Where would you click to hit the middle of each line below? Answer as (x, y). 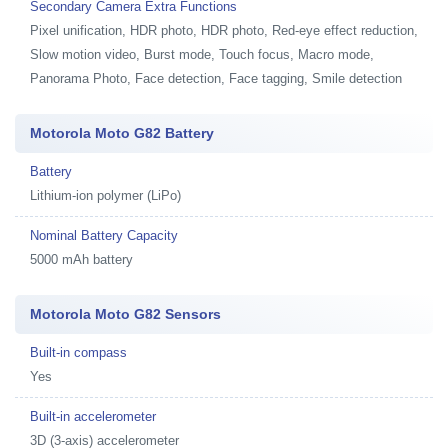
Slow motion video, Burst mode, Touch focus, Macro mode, (202, 54)
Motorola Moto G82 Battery (122, 133)
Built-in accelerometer (93, 416)
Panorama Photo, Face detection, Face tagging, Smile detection (216, 78)
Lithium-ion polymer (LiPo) (105, 195)
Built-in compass (78, 352)
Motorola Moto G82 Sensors (125, 314)
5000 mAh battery (81, 259)
